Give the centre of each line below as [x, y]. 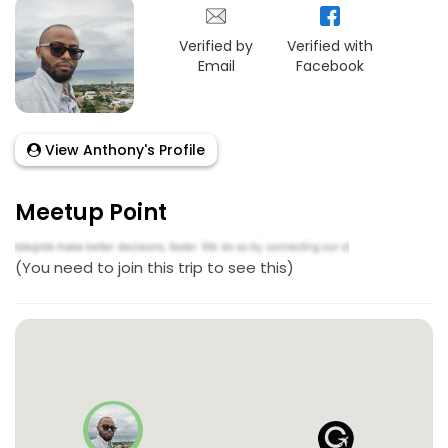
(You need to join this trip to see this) [154, 267]
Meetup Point [91, 213]
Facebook [330, 66]
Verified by [216, 46]
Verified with [330, 46]
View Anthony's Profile [123, 150]
